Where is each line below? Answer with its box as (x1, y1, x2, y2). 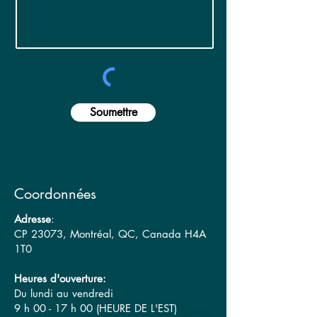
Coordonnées (14, 185, 96, 204)
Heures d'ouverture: (14, 272, 106, 286)
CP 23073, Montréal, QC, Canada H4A (14, 227, 206, 241)
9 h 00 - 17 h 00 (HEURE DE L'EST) (14, 301, 180, 316)
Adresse (14, 212, 51, 226)
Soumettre (89, 105, 137, 120)
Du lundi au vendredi (14, 287, 113, 301)
